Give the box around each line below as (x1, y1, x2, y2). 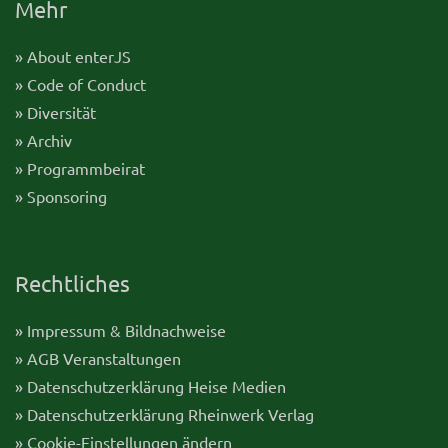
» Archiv (15, 129, 72, 150)
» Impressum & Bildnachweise (15, 319, 226, 340)
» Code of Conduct (15, 73, 146, 94)
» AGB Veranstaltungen (15, 347, 181, 368)
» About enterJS (15, 45, 131, 66)
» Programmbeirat (15, 157, 145, 178)
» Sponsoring (15, 185, 107, 206)
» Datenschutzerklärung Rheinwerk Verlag (15, 403, 314, 424)
